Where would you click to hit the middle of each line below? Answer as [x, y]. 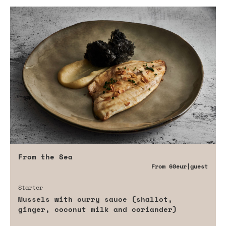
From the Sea [45, 156]
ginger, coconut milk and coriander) [98, 209]
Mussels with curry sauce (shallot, [95, 199]
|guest [197, 166]
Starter [31, 187]
